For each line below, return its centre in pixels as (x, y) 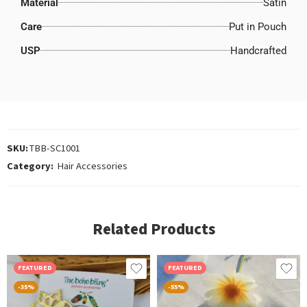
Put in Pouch (258, 26)
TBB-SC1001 (55, 148)
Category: (30, 166)
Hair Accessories (92, 166)
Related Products (153, 229)
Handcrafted (258, 50)
